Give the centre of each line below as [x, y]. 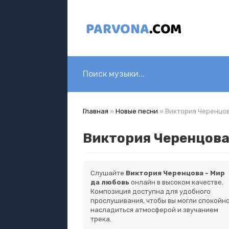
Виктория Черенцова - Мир [175, 173]
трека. [101, 219]
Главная [96, 111]
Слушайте [108, 173]
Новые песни [137, 111]
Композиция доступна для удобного [151, 191]
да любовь [110, 182]
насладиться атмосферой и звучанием [154, 210]
